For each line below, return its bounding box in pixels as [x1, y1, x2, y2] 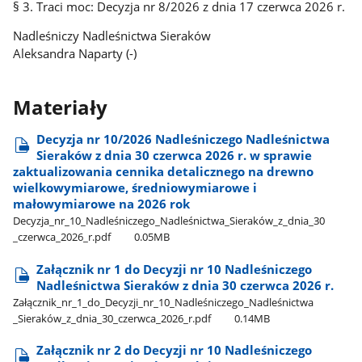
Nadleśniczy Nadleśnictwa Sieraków [13, 27, 212, 44]
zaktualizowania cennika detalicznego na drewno [13, 163, 314, 180]
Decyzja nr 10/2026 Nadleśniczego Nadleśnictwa [36, 131, 330, 148]
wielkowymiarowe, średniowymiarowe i [13, 179, 258, 196]
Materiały [13, 94, 108, 120]
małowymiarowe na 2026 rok [13, 196, 191, 213]
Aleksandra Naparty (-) [13, 45, 137, 62]
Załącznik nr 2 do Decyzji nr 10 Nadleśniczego [36, 342, 313, 359]
